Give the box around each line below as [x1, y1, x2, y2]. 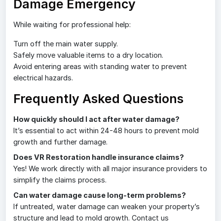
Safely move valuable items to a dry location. [13, 51, 163, 60]
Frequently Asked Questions [13, 91, 184, 107]
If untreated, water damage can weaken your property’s [13, 202, 200, 211]
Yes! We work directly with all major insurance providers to [13, 164, 207, 173]
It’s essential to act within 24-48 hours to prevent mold [13, 126, 199, 135]
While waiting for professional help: [13, 20, 131, 29]
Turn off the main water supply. [13, 39, 118, 48]
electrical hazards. [13, 74, 73, 82]
